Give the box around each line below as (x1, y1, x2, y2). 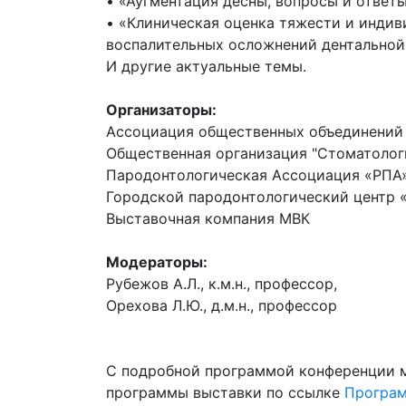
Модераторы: (106, 253, 208, 271)
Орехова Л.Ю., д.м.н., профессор (106, 296, 337, 314)
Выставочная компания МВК (106, 209, 310, 227)
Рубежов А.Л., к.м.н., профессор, (106, 275, 337, 293)
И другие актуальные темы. (106, 57, 306, 75)
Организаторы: (106, 101, 217, 119)
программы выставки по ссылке (106, 383, 344, 401)
